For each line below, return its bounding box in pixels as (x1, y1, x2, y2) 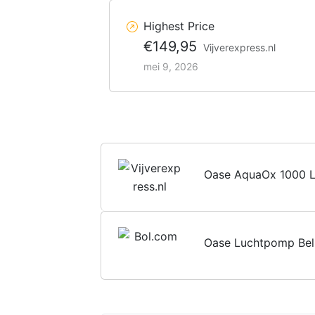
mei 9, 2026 (143, 60, 198, 72)
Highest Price (143, 18, 214, 33)
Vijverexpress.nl (203, 41, 276, 53)
